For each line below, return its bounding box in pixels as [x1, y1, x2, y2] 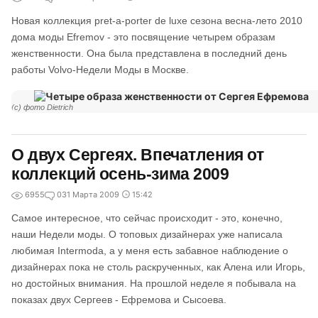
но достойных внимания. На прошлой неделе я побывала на [11, 278, 296, 289]
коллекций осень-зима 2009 [11, 165, 229, 183]
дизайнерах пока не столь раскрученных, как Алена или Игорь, [11, 261, 305, 273]
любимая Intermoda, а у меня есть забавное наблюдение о [11, 245, 288, 256]
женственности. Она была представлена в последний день [11, 48, 287, 59]
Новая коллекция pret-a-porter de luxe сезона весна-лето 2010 [11, 15, 302, 26]
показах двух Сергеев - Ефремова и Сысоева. [11, 294, 226, 305]
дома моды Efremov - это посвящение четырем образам [11, 31, 275, 43]
